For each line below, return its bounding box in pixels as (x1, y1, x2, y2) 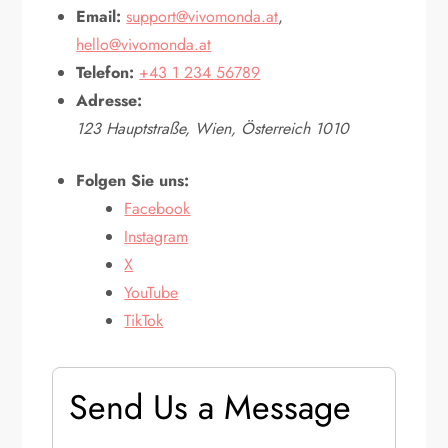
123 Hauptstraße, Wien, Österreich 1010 (76, 117, 350, 140)
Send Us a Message (69, 383, 352, 432)
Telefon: (76, 61, 135, 84)
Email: (76, 5, 122, 28)
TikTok (124, 309, 164, 332)
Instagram (124, 225, 189, 248)
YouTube (124, 281, 179, 304)
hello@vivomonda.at (76, 33, 212, 56)
